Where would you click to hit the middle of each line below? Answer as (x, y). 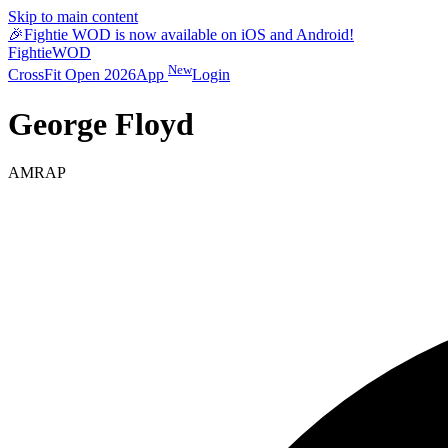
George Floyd (101, 123)
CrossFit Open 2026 (72, 75)
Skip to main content (73, 16)
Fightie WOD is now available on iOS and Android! (189, 34)
